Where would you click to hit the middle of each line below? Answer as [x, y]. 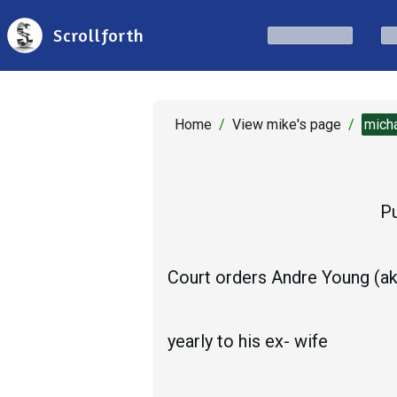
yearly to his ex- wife [248, 341]
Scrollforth [99, 35]
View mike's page [287, 125]
